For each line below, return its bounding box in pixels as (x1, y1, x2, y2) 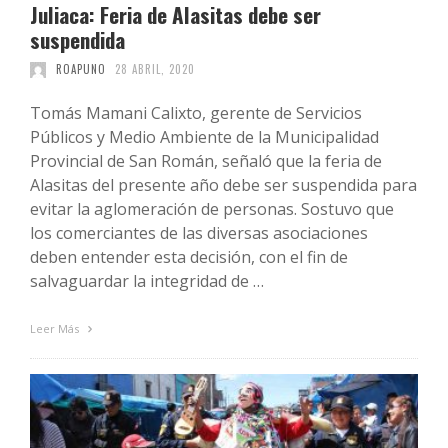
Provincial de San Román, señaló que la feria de (30, 150, 382, 173)
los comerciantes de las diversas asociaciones (30, 222, 368, 245)
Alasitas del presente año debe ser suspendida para (30, 174, 417, 197)
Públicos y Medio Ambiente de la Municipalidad (30, 126, 379, 149)
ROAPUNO (55, 61, 106, 78)
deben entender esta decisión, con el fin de (30, 246, 348, 269)
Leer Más (30, 321, 82, 337)
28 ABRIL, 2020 (115, 61, 195, 78)
